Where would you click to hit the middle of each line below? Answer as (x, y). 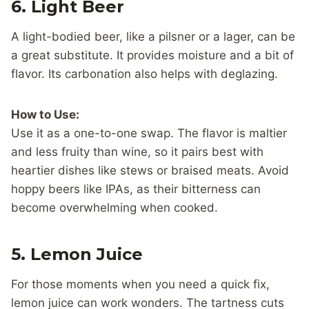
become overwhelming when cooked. (114, 207)
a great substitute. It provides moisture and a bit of (152, 55)
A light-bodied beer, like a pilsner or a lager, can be (153, 36)
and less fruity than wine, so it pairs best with (137, 151)
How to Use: (45, 114)
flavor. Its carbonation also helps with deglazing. (144, 73)
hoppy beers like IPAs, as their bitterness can (136, 189)
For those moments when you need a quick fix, (140, 284)
